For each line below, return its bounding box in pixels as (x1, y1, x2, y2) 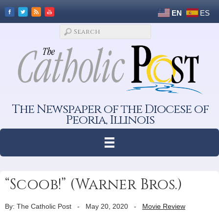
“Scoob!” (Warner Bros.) (5, 175, 182, 195)
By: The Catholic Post (5, 202, 71, 210)
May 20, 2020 (86, 202, 128, 210)
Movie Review (142, 202, 185, 210)
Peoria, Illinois (66, 111, 155, 128)
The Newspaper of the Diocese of (12, 101, 209, 117)
